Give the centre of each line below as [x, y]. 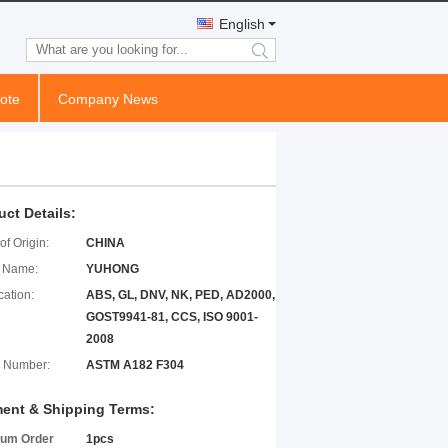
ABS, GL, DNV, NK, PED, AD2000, [180, 295]
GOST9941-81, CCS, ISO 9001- [172, 317]
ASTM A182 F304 [135, 365]
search [276, 57]
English [242, 24]
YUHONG [112, 269]
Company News [108, 99]
